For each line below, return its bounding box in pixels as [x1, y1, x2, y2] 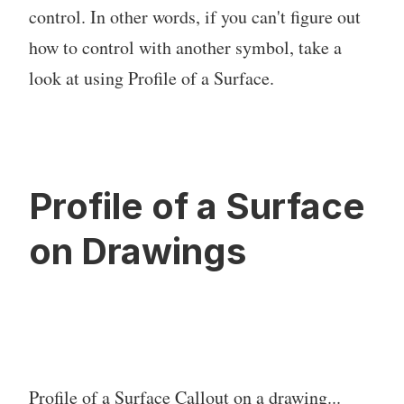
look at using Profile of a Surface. [29, 66, 274, 90]
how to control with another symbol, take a [29, 35, 342, 60]
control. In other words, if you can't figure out [29, 5, 361, 29]
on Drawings [29, 229, 246, 273]
